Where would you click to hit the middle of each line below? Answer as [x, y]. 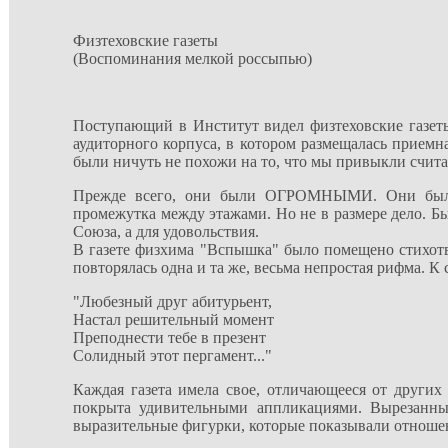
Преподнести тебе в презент [169, 337]
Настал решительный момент [173, 319]
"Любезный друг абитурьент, [172, 301]
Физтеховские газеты [145, 40]
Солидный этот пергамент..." [172, 355]
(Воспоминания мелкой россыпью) [192, 58]
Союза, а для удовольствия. [166, 231]
